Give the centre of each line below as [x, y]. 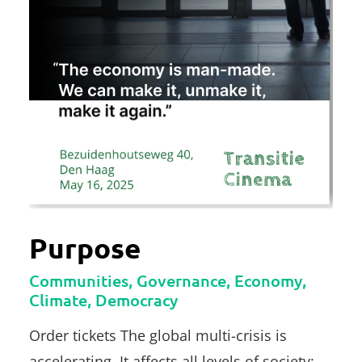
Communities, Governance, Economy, [168, 280]
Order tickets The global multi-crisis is [158, 335]
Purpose [85, 247]
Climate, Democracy [103, 299]
